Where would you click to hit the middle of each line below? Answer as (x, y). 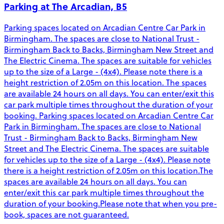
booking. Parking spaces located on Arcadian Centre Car (109, 116)
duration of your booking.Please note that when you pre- (110, 204)
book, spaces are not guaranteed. (66, 215)
